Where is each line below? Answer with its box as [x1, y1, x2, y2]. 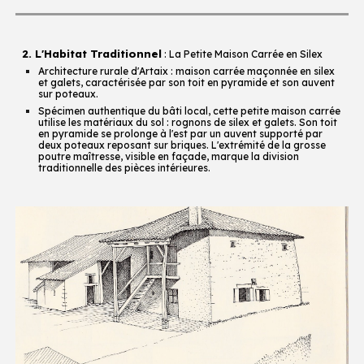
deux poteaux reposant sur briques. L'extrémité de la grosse [38, 139, 327, 151]
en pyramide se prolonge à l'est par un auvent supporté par [38, 128, 323, 140]
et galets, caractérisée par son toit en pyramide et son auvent [38, 76, 336, 89]
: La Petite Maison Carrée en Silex [162, 48, 323, 60]
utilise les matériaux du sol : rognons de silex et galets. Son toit [38, 116, 338, 128]
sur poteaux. [38, 88, 99, 100]
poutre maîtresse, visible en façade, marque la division [38, 150, 300, 162]
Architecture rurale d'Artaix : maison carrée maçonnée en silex [38, 65, 336, 77]
